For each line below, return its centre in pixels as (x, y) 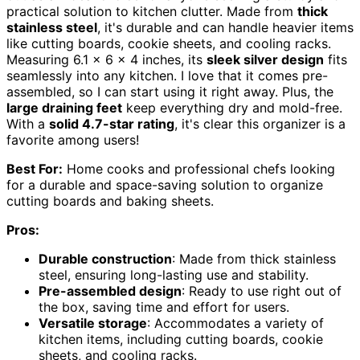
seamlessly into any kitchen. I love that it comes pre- (167, 76)
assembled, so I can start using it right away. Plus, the (170, 92)
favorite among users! (73, 140)
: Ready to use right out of (262, 291)
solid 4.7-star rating (112, 124)
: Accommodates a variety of (235, 323)
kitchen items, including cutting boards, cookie (181, 340)
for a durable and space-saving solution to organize (165, 185)
